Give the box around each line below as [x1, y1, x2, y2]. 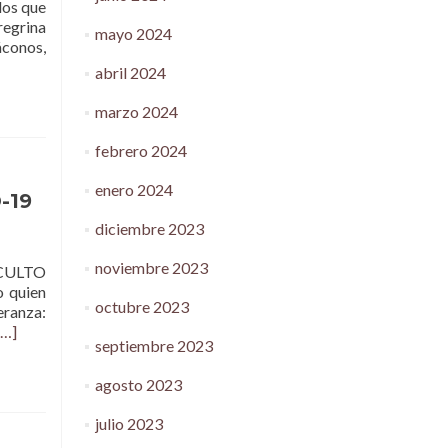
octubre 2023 [94, 297, 189, 316]
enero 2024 [94, 180, 173, 199]
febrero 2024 [94, 141, 187, 160]
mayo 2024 [94, 24, 172, 43]
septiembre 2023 [94, 336, 213, 355]
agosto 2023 [94, 375, 182, 394]
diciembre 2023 [94, 219, 204, 238]
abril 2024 [94, 63, 166, 82]
